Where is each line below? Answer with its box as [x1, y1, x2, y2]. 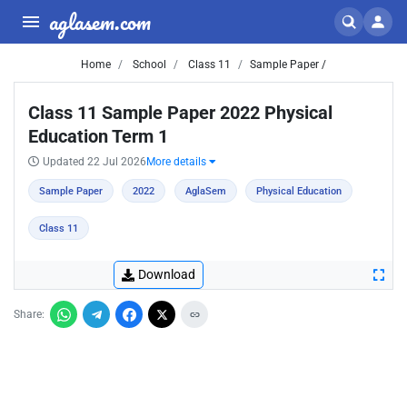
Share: [14, 308, 45, 321]
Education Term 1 [28, 125, 168, 147]
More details [146, 155, 209, 168]
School [130, 58, 166, 71]
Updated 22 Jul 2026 [43, 155, 146, 168]
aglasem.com [49, 4, 151, 39]
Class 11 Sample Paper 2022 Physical [28, 102, 333, 124]
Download [138, 267, 195, 282]
